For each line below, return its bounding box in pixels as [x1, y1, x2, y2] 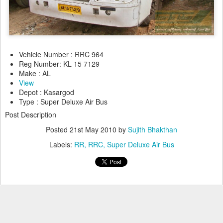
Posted [46, 124, 70, 135]
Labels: [49, 139, 74, 150]
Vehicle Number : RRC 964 [19, 49, 104, 60]
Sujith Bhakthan [128, 124, 177, 135]
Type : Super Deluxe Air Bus [19, 97, 108, 107]
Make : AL [19, 68, 51, 79]
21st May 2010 [70, 124, 116, 135]
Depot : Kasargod [19, 87, 74, 98]
